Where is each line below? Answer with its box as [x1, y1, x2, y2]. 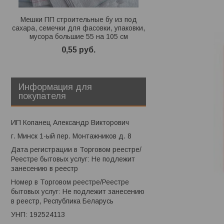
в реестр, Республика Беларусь [11, 196, 113, 205]
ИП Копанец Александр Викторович [11, 118, 129, 126]
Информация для [18, 81, 92, 92]
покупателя [18, 90, 66, 101]
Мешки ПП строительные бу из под [20, 15, 137, 23]
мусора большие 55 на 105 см [29, 32, 128, 40]
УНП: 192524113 [11, 210, 65, 218]
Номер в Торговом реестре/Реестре [11, 177, 129, 186]
